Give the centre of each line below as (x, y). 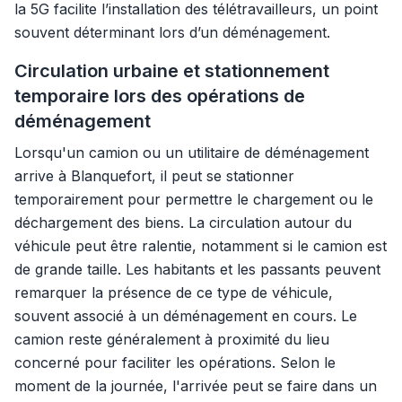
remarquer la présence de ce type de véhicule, (174, 293)
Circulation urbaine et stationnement (172, 71)
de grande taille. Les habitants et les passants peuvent (197, 269)
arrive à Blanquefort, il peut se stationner (154, 176)
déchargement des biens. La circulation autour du (183, 223)
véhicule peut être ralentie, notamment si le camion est (201, 246)
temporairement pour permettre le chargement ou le (194, 199)
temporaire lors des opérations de (160, 96)
